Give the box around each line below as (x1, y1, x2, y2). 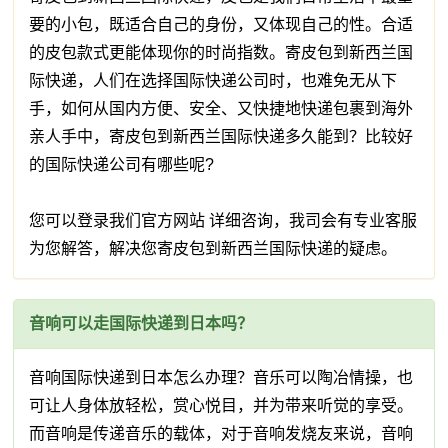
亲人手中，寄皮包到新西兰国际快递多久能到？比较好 (29, 128, 414, 146)
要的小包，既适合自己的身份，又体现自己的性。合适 (29, 16, 414, 34)
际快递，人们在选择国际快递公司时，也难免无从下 (29, 72, 398, 90)
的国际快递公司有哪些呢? (29, 156, 215, 174)
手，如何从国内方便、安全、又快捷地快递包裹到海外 (29, 100, 414, 118)
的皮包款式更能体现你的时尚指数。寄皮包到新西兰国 (29, 44, 414, 62)
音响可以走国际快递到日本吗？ (29, 315, 254, 333)
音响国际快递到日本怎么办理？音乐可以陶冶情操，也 (29, 369, 414, 387)
